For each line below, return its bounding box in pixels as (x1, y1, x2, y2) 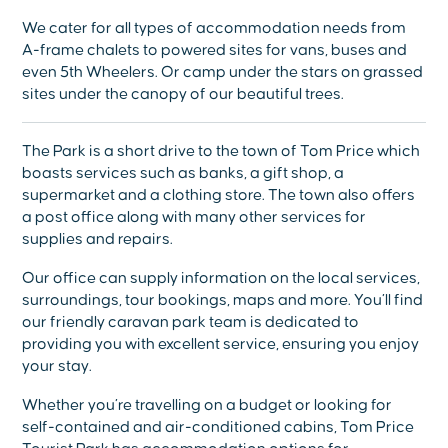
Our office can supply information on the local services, (22, 270, 421, 287)
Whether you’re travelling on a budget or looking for (22, 397, 393, 414)
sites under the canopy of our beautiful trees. (22, 86, 345, 103)
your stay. (22, 358, 93, 375)
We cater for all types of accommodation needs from (22, 20, 407, 37)
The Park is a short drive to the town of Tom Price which (22, 143, 421, 160)
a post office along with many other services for (22, 209, 367, 226)
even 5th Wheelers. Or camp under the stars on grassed (22, 64, 424, 81)
